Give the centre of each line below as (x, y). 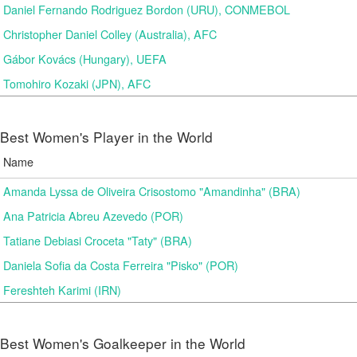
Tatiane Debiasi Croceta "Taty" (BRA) (98, 240)
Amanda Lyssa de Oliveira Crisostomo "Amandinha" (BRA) (152, 191)
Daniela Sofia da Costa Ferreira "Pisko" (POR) (121, 265)
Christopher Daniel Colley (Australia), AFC (110, 34)
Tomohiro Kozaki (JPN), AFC (77, 83)
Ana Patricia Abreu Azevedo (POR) (93, 216)
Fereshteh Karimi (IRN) (62, 290)
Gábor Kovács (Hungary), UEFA (85, 59)
